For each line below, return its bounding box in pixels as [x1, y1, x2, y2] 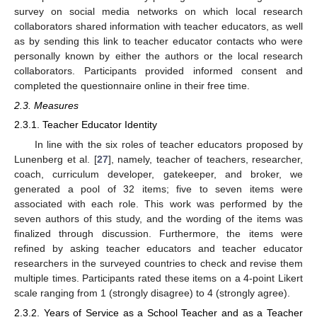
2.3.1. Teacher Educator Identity [14, 119, 157, 131]
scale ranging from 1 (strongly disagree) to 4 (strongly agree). [14, 287, 290, 299]
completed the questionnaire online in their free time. [14, 80, 250, 92]
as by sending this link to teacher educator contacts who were [14, 35, 303, 47]
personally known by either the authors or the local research [14, 50, 303, 62]
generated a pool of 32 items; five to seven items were [14, 183, 303, 195]
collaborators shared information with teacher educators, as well [14, 21, 303, 33]
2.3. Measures [14, 100, 79, 112]
